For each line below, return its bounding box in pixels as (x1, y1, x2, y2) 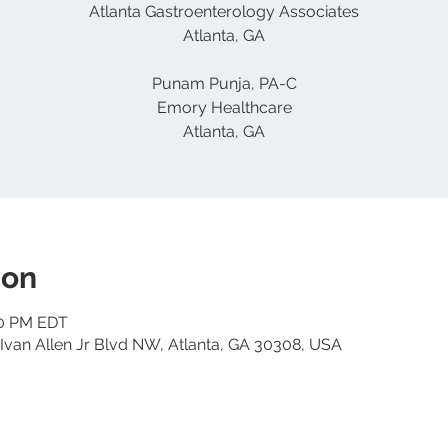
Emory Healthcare (156, 98, 292, 117)
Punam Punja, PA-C (151, 74, 297, 93)
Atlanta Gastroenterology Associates (89, 2, 359, 21)
